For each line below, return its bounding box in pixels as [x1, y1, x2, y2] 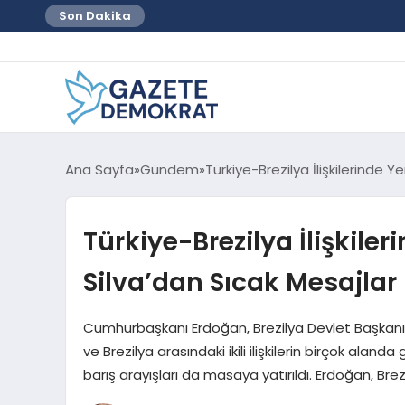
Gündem [140, 159, 199, 179]
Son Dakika [59, 7, 131, 24]
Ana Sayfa [65, 159, 134, 179]
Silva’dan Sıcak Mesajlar [82, 263, 397, 300]
